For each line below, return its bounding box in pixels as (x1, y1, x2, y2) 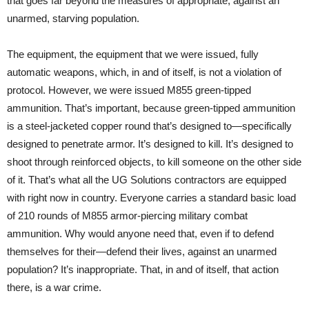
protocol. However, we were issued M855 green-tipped (7, 83, 251, 96)
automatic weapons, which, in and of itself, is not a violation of (7, 66, 281, 78)
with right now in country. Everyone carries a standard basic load (7, 191, 296, 203)
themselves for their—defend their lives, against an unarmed (7, 245, 277, 257)
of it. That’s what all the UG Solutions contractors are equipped (7, 173, 286, 186)
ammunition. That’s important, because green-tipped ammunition (7, 101, 295, 114)
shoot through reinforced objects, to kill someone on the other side (7, 155, 301, 168)
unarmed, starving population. (7, 12, 139, 24)
